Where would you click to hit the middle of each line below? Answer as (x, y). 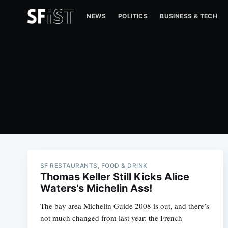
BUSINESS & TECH (189, 16)
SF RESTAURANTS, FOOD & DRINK (94, 166)
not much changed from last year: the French (111, 218)
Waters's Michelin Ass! (96, 188)
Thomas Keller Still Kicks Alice (115, 177)
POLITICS (133, 16)
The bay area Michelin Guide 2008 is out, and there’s (124, 206)
